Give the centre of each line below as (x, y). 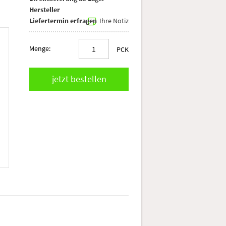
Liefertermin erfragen (63, 21)
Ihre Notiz (113, 21)
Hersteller (45, 10)
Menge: (40, 49)
